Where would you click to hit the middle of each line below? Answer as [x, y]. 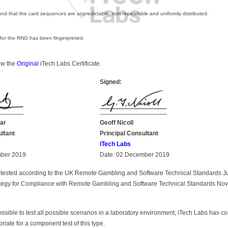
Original [28, 63]
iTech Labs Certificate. [70, 63]
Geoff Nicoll [117, 122]
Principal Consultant [129, 133]
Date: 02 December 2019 [135, 154]
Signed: [111, 82]
